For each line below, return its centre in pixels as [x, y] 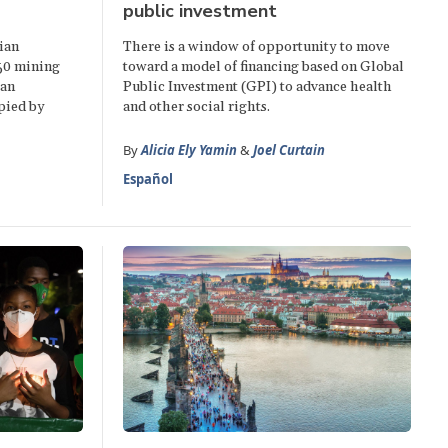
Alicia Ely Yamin [189, 150]
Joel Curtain [289, 150]
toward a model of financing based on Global [264, 67]
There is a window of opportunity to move [257, 47]
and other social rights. [197, 107]
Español [148, 179]
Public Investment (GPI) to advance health [258, 87]
